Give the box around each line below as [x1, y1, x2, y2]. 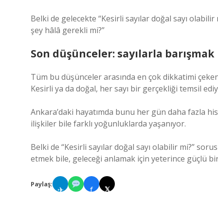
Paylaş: [31, 179, 53, 188]
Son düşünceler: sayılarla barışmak [31, 47, 214, 60]
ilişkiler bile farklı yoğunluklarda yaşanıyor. [31, 118, 186, 129]
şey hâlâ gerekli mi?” [31, 25, 105, 36]
